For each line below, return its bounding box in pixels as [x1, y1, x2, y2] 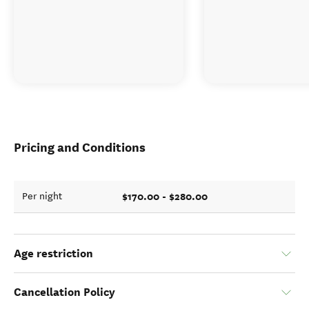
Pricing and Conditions [14, 139, 146, 156]
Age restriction [14, 246, 93, 261]
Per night [22, 190, 62, 203]
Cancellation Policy [14, 285, 115, 300]
